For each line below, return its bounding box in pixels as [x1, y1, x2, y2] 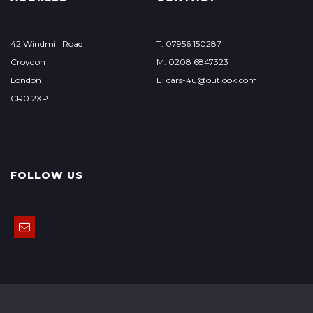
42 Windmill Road [10, 38, 83, 49]
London [10, 75, 41, 85]
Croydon [10, 57, 45, 67]
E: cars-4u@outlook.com [156, 75, 257, 85]
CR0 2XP [10, 93, 48, 103]
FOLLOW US [10, 169, 83, 182]
